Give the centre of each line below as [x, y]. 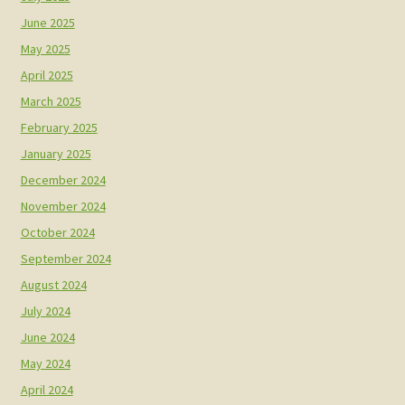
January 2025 [56, 153]
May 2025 [45, 48]
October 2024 [57, 232]
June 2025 [47, 22]
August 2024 [53, 284]
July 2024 [45, 311]
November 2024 [63, 206]
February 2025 [59, 127]
